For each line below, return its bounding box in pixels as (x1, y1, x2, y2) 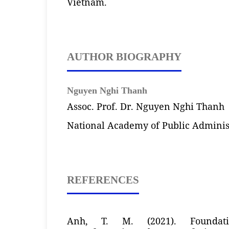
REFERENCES (66, 174, 139, 186)
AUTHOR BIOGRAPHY (66, 51, 181, 63)
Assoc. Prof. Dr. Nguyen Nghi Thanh (66, 100, 224, 112)
